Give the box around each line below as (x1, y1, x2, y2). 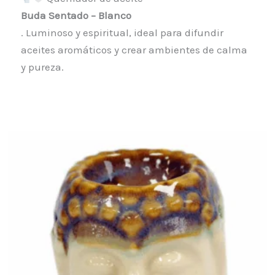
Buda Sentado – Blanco (20, 9, 131, 22)
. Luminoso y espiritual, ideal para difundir (20, 26, 223, 39)
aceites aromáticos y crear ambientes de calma (20, 44, 247, 56)
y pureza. (20, 61, 64, 74)
